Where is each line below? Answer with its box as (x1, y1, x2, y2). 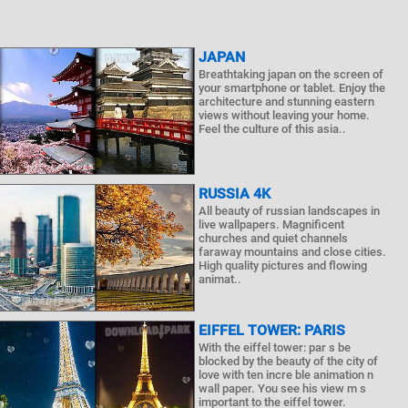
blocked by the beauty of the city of (199, 354, 379, 368)
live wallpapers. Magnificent (199, 218, 345, 231)
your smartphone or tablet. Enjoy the (199, 81, 386, 95)
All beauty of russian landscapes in (199, 204, 381, 218)
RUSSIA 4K (199, 185, 271, 202)
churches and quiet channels (199, 231, 349, 245)
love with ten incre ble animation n (199, 368, 374, 382)
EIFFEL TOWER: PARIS (199, 321, 346, 339)
